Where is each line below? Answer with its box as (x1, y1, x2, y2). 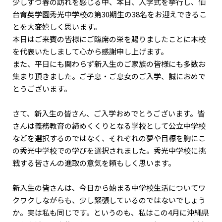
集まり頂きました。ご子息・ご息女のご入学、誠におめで (12, 70, 206, 81)
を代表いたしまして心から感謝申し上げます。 (12, 46, 168, 56)
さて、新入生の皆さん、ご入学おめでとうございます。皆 (12, 108, 205, 118)
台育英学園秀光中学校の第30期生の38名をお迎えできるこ (12, 8, 207, 19)
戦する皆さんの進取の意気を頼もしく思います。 (12, 157, 176, 168)
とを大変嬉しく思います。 (12, 21, 103, 32)
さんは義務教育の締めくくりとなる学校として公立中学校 (12, 120, 206, 131)
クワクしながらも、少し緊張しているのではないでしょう (12, 194, 206, 205)
